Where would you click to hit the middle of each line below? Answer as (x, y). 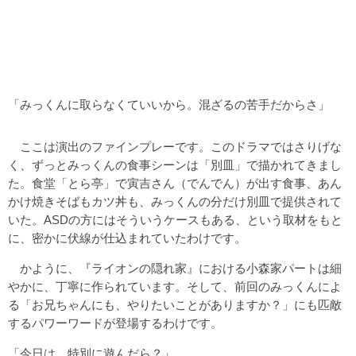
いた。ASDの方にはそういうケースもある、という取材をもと (175, 219)
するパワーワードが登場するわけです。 (115, 323)
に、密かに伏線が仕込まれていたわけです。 (127, 238)
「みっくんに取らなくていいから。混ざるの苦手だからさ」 (169, 104)
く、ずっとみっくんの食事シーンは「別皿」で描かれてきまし (175, 164)
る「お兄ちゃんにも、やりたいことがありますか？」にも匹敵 (175, 304)
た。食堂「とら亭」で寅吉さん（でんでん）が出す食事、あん (175, 183)
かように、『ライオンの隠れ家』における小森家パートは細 (175, 268)
